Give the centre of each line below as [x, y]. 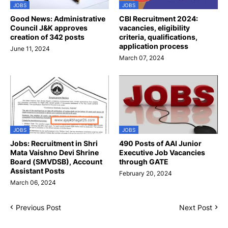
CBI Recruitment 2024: [159, 18]
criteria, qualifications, [158, 37]
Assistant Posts [37, 170]
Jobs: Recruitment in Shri [54, 143]
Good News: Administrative [58, 18]
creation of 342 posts [47, 37]
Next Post [196, 207]
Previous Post [38, 207]
